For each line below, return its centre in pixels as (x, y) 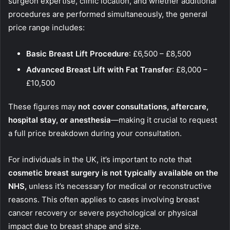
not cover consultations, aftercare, (143, 107)
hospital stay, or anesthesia (60, 120)
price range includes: (46, 28)
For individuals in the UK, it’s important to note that (100, 160)
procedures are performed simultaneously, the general (108, 14)
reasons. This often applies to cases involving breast (104, 200)
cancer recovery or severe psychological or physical (103, 213)
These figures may (43, 107)
